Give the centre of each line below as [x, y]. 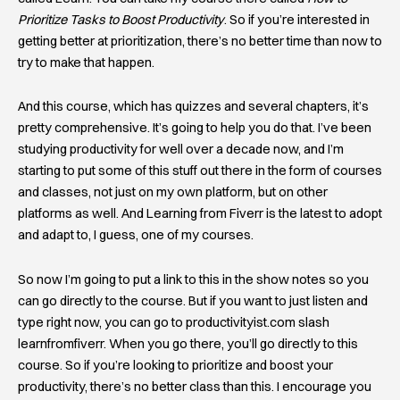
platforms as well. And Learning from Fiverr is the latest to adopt [200, 214]
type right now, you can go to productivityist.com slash [174, 322]
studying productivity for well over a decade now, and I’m [181, 150]
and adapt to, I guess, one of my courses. [136, 235]
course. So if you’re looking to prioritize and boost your [175, 365]
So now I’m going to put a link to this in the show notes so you [193, 279]
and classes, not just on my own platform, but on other [173, 192]
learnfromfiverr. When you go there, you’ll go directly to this [188, 343]
